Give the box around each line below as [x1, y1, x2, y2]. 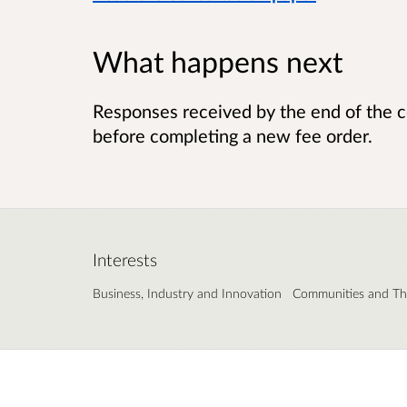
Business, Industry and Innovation [93, 284, 282, 301]
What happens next [93, 43, 342, 79]
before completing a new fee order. [93, 124, 372, 146]
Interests [93, 249, 157, 270]
